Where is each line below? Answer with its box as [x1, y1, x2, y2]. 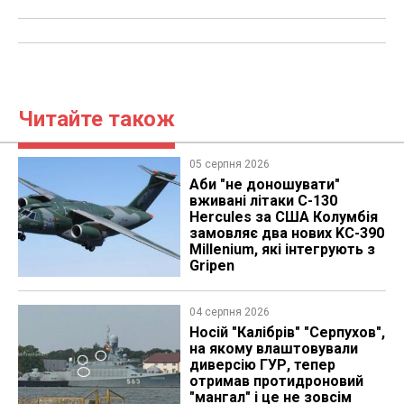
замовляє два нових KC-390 [188, 224, 384, 242]
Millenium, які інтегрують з [188, 240, 375, 258]
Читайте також [18, 106, 175, 132]
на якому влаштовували [188, 340, 358, 358]
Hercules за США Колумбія [188, 207, 378, 225]
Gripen [188, 256, 234, 274]
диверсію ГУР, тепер [188, 356, 335, 374]
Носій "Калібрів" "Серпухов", [188, 324, 385, 342]
